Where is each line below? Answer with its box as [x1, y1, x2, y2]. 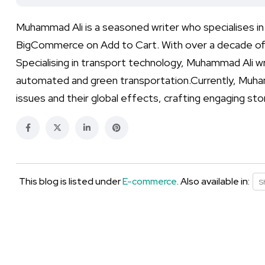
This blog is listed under [19, 175, 122, 188]
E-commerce [122, 175, 177, 188]
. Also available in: [177, 175, 250, 188]
